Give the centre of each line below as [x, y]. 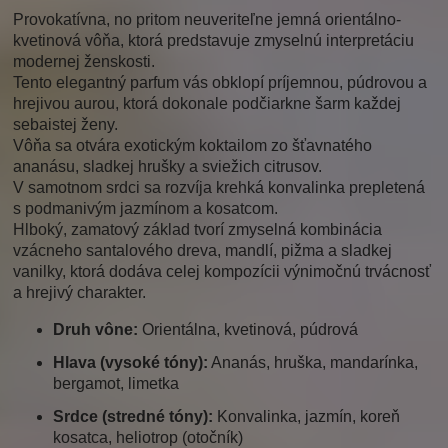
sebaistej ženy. [66, 125]
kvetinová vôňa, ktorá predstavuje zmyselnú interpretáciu [214, 41]
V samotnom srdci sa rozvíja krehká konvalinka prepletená [219, 188]
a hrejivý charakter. [80, 293]
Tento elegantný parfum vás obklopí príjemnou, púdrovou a [220, 83]
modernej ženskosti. [84, 62]
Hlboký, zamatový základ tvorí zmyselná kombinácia [198, 230]
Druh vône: [96, 330]
